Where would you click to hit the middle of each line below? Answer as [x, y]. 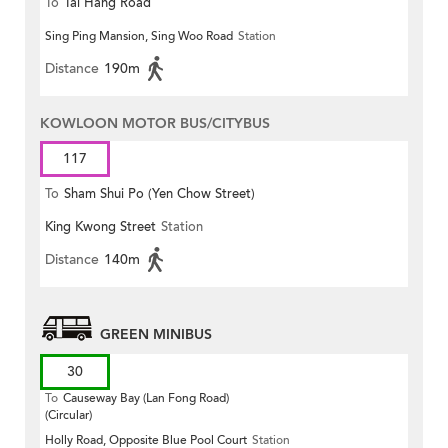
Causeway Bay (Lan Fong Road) [146, 398]
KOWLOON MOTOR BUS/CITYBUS [155, 124]
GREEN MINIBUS [156, 335]
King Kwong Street [100, 227]
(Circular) [68, 415]
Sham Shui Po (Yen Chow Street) [159, 194]
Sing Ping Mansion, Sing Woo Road [139, 36]
